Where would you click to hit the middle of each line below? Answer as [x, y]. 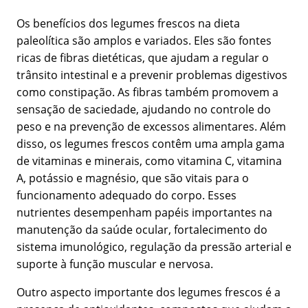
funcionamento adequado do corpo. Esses [126, 196]
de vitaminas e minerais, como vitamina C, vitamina [149, 161]
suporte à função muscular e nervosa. [115, 264]
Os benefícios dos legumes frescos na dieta [128, 24]
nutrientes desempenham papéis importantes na [144, 213]
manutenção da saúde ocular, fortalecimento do [142, 230]
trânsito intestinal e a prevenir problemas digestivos [152, 75]
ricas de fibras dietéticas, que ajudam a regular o [143, 58]
